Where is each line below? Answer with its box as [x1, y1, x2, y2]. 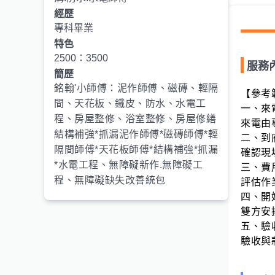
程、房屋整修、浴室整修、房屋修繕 [54, 114, 216, 124]
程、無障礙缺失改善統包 [54, 175, 166, 185]
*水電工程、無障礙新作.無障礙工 [54, 160, 203, 170]
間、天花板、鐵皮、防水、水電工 [54, 98, 206, 109]
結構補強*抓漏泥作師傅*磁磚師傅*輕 [54, 129, 218, 139]
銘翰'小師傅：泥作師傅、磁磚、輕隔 [54, 83, 219, 93]
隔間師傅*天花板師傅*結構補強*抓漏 [54, 144, 218, 155]
